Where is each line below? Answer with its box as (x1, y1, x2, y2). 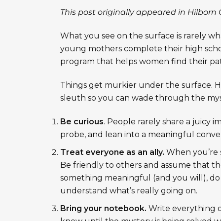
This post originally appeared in (60, 7, 187, 17)
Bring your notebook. (60, 204, 147, 214)
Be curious (60, 117, 104, 127)
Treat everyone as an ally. (60, 147, 164, 157)
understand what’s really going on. (60, 186, 197, 196)
